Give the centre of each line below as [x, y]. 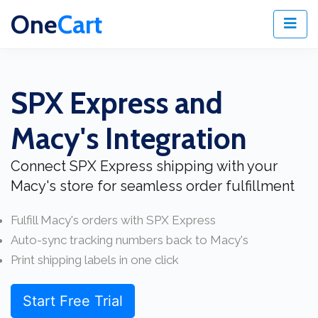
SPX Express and [117, 103]
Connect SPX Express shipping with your [144, 166]
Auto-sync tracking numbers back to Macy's [130, 240]
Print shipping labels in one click [95, 260]
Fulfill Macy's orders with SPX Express [113, 220]
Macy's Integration [129, 138]
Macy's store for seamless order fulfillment [153, 186]
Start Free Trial [73, 301]
